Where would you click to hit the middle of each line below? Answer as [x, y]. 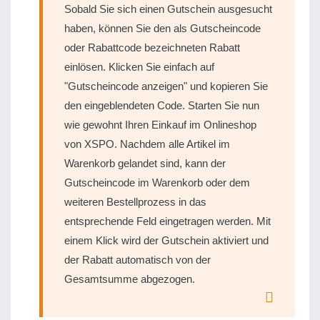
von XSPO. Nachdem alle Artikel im [147, 144]
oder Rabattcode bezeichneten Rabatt [152, 47]
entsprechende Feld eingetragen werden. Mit [167, 221]
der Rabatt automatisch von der [137, 260]
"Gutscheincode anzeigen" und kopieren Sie [166, 86]
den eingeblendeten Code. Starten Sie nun [162, 105]
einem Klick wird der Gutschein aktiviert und [166, 240]
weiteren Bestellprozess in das [135, 202]
